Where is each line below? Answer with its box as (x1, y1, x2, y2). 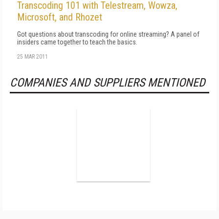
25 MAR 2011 (17, 53, 48, 60)
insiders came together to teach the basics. (17, 38, 137, 46)
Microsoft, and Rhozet (17, 11, 102, 23)
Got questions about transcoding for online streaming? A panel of (17, 30, 199, 38)
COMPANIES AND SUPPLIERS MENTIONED (10, 75, 205, 89)
